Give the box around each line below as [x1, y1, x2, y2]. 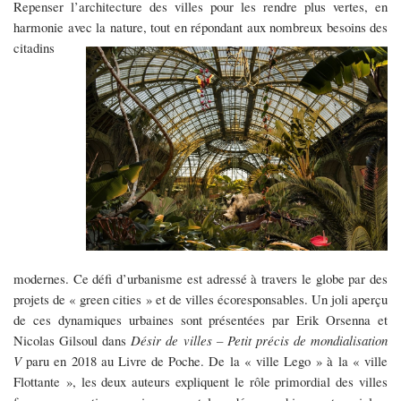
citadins [13, 38, 55, 56]
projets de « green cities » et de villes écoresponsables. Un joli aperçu [13, 290, 388, 309]
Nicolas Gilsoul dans [13, 331, 132, 350]
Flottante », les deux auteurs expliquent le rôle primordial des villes [13, 372, 388, 391]
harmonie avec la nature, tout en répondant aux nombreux [13, 17, 327, 36]
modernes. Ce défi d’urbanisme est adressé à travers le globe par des [13, 269, 388, 288]
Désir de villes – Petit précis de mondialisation [131, 331, 388, 350]
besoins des [326, 17, 388, 36]
